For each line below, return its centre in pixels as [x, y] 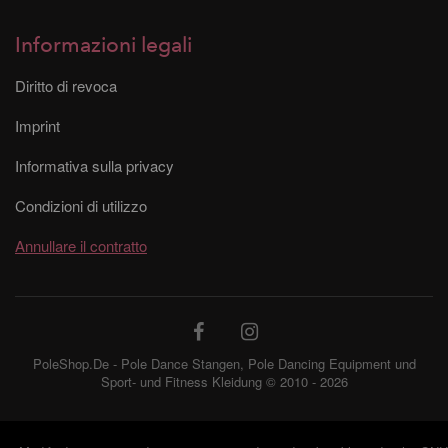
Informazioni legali [103, 45]
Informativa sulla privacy [94, 165]
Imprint [37, 125]
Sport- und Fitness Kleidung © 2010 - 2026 [224, 381]
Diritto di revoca [66, 85]
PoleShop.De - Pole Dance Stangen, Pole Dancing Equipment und [224, 363]
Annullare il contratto [81, 245]
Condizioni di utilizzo [81, 205]
